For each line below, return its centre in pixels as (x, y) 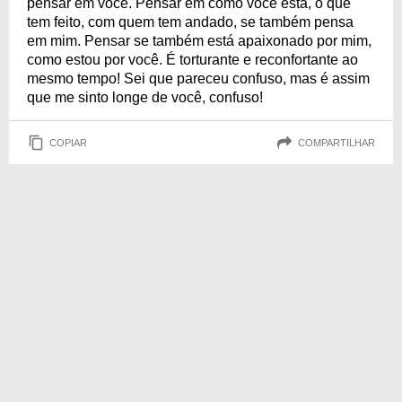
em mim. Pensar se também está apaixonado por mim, (199, 41)
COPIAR (68, 142)
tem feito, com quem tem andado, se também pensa (190, 22)
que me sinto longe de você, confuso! (145, 97)
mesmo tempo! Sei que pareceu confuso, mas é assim (198, 79)
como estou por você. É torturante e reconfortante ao (192, 60)
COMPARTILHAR (336, 142)
